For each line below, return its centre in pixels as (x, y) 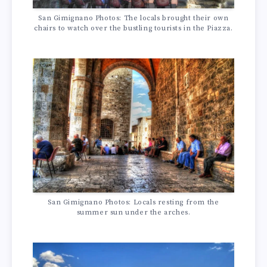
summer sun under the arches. (133, 213)
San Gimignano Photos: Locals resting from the (133, 203)
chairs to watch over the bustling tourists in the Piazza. (133, 28)
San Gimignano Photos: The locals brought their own (133, 18)
